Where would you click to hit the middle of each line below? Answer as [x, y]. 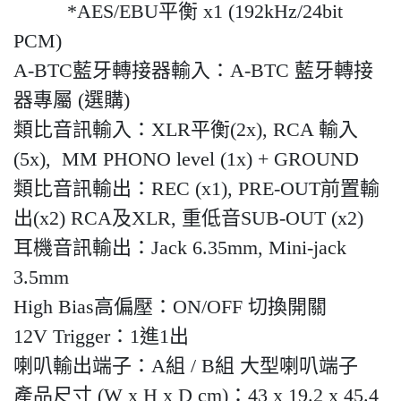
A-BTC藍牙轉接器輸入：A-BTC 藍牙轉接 [193, 71]
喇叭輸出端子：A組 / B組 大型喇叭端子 [186, 366]
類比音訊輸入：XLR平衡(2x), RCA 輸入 [186, 130]
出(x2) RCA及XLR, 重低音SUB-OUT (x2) [188, 218]
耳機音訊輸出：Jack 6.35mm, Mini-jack [180, 248]
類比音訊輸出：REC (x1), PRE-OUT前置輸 [196, 189]
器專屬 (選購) [72, 100]
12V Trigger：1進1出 [101, 337]
